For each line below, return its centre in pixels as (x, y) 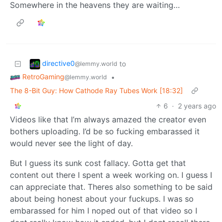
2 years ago (197, 106)
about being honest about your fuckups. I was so (102, 198)
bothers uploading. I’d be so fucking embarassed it (105, 131)
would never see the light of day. (71, 143)
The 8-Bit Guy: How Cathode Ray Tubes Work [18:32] (96, 90)
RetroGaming (43, 77)
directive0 (58, 63)
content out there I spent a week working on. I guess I (111, 175)
